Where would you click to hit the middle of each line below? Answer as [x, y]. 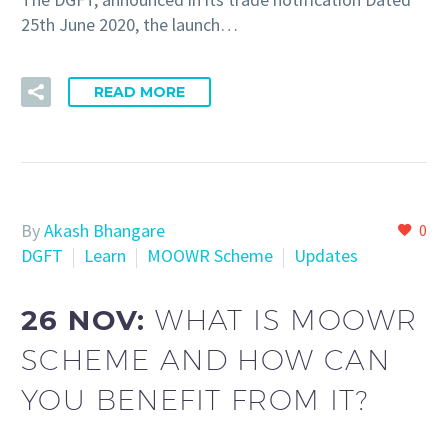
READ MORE [139, 92]
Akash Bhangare [104, 231]
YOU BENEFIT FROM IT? [194, 399]
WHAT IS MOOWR [286, 319]
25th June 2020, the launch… [129, 25]
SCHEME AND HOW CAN [206, 359]
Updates [326, 256]
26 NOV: [88, 319]
